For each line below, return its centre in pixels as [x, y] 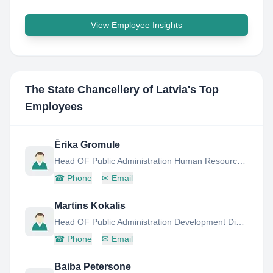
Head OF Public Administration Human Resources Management [241, 161]
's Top [203, 90]
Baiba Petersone [93, 267]
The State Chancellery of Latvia [106, 90]
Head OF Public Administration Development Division [240, 222]
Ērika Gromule [87, 145]
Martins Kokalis [90, 206]
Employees [54, 107]
